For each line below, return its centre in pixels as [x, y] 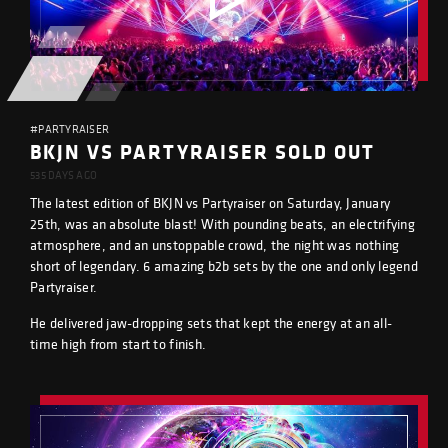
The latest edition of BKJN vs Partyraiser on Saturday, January [210, 203]
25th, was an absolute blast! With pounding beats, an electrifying [222, 224]
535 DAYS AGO [64, 175]
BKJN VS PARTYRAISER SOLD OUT [202, 151]
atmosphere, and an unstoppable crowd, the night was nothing [215, 245]
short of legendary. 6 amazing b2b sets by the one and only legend [224, 266]
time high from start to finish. [118, 344]
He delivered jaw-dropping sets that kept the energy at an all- [211, 323]
